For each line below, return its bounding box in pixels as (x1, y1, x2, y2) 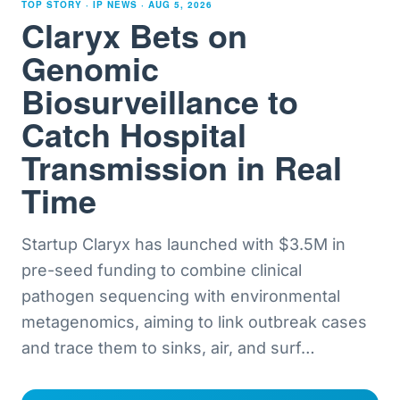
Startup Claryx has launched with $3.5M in (21, 235, 346, 254)
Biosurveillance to (21, 78, 298, 124)
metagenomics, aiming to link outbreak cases (21, 312, 367, 331)
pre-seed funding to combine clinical (21, 261, 302, 279)
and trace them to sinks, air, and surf (21, 338, 301, 357)
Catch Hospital (21, 111, 246, 157)
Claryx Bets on (21, 12, 247, 58)
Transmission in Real (21, 144, 342, 190)
